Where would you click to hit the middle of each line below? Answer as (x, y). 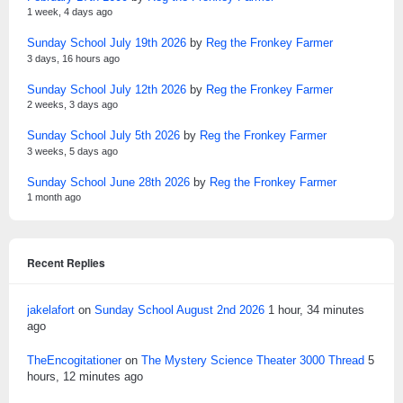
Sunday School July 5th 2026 (103, 136)
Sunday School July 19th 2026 (107, 43)
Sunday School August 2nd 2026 (179, 310)
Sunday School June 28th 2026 (108, 182)
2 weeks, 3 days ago (72, 105)
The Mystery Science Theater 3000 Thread (253, 361)
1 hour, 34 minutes (316, 310)
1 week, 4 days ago (70, 12)
